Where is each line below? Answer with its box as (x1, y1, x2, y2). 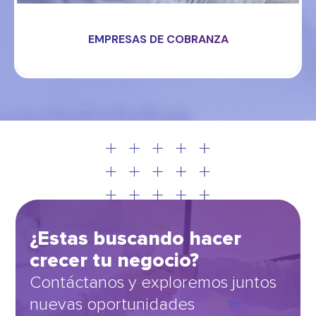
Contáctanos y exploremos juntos (30, 272, 277, 293)
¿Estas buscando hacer (30, 226, 242, 250)
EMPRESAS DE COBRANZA (87, 32, 229, 47)
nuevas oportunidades (30, 293, 195, 315)
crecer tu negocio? (30, 248, 200, 272)
